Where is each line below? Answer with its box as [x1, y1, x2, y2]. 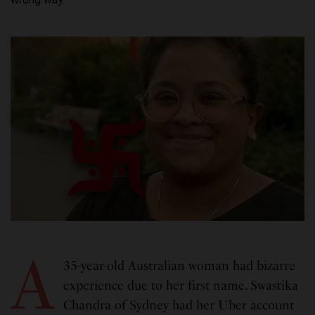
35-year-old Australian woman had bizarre [63, 257, 295, 274]
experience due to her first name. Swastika [63, 277, 298, 293]
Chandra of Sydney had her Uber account [63, 297, 294, 313]
